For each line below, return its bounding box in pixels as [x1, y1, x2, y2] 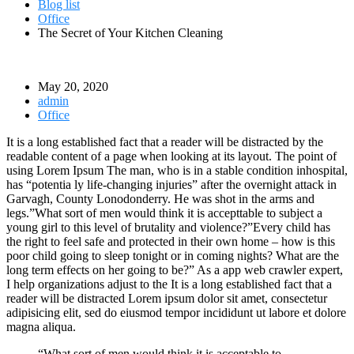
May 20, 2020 [38, 79, 108, 93]
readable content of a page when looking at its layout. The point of [6, 149, 337, 163]
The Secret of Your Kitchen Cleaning [38, 25, 223, 40]
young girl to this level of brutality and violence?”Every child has [6, 220, 330, 234]
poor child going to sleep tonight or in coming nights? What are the [6, 248, 339, 262]
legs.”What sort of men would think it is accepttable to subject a [6, 205, 322, 220]
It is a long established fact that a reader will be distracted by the [6, 134, 323, 149]
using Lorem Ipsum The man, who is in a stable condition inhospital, [6, 163, 348, 177]
